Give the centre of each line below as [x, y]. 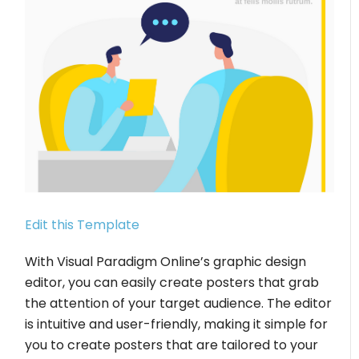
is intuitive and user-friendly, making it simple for [177, 324]
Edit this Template [83, 225]
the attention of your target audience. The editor [179, 303]
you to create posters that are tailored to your [172, 345]
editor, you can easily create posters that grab [172, 282]
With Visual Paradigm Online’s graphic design [166, 262]
